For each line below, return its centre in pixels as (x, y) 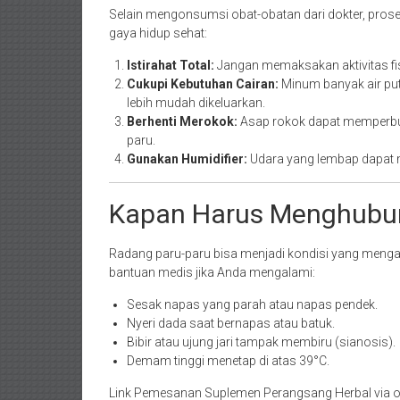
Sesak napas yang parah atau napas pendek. (252, 304)
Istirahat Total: (171, 65)
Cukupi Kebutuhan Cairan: (203, 84)
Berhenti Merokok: (182, 121)
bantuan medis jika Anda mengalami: (212, 272)
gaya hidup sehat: (158, 33)
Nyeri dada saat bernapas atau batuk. (231, 323)
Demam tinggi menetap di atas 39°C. (228, 361)
